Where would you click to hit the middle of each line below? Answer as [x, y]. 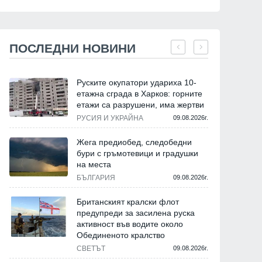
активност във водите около [130, 224]
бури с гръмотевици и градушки [137, 154]
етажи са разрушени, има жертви [140, 105]
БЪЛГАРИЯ [96, 178]
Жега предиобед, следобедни [134, 142]
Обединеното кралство [121, 235]
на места [94, 165]
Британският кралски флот [128, 202]
